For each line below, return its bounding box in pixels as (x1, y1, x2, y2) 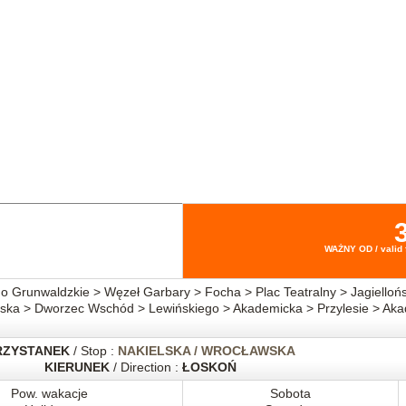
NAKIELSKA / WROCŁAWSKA (117, 343, 295, 358)
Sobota (269, 386, 311, 401)
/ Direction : (109, 360, 182, 374)
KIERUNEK (43, 360, 110, 374)
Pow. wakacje (10, 386, 88, 401)
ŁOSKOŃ (181, 360, 237, 374)
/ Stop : (69, 343, 118, 358)
